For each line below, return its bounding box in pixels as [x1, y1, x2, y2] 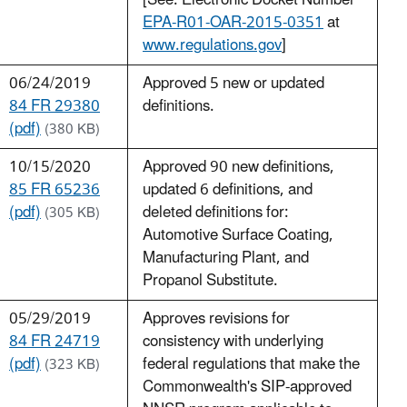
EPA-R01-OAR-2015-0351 [143, 6, 323, 40]
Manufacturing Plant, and [143, 242, 309, 275]
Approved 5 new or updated [143, 67, 324, 101]
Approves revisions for [143, 303, 290, 336]
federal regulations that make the [143, 348, 360, 382]
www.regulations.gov [143, 29, 282, 63]
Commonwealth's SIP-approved [143, 371, 352, 404]
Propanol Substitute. [143, 264, 278, 298]
